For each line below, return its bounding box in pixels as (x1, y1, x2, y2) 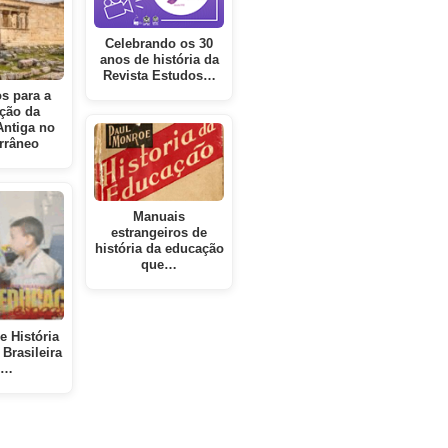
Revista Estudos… (102, 69, 216, 84)
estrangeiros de (111, 225, 208, 240)
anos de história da (99, 53, 219, 68)
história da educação (94, 241, 224, 256)
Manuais (133, 209, 186, 224)
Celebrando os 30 (105, 37, 214, 52)
